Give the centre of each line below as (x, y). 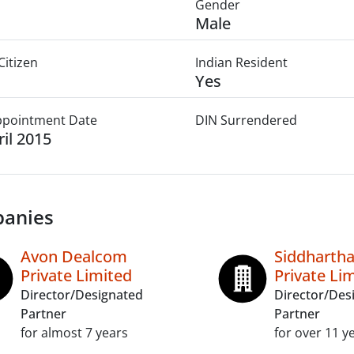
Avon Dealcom (74, 256)
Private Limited (76, 275)
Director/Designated (82, 295)
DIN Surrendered (246, 120)
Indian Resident (241, 62)
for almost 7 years (74, 333)
